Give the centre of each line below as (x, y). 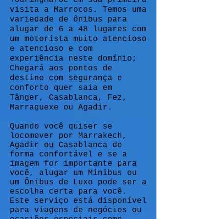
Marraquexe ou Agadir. (61, 108)
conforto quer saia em (61, 88)
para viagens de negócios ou (76, 210)
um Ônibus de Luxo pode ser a (78, 182)
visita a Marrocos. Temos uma (78, 10)
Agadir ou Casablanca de (66, 145)
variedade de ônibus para (68, 20)
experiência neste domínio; (73, 59)
